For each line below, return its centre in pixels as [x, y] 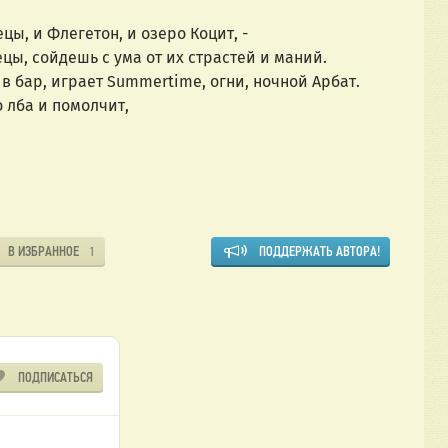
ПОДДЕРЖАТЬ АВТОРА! [319, 251]
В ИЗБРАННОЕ [44, 251]
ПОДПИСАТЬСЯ [55, 377]
